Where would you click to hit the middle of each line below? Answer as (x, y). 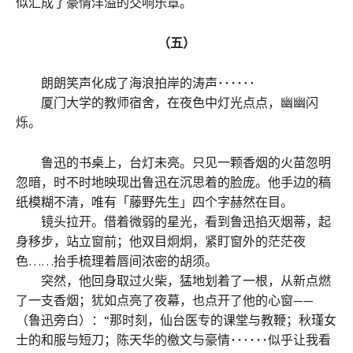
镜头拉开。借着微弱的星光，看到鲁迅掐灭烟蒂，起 (173, 221)
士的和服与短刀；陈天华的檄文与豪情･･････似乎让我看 (173, 339)
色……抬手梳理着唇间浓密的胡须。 (117, 260)
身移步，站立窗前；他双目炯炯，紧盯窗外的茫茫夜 (161, 241)
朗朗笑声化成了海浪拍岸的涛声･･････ (136, 82)
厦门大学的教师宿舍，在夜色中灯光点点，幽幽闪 (167, 102)
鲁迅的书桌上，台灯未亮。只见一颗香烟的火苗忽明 (173, 162)
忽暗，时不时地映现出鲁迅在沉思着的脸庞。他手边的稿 (173, 182)
